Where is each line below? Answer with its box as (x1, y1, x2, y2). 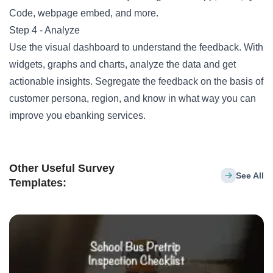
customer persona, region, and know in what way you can (9, 93, 256, 104)
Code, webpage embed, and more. (9, 8, 158, 18)
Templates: (9, 177, 66, 189)
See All (236, 171, 264, 180)
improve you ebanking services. (9, 110, 146, 121)
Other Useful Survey (9, 162, 115, 174)
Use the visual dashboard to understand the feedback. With (9, 42, 263, 52)
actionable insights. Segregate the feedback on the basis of (9, 76, 263, 87)
